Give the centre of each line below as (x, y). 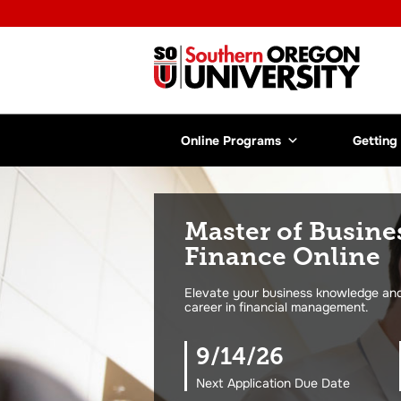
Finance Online (282, 256)
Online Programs (231, 141)
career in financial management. (277, 307)
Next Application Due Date (273, 383)
